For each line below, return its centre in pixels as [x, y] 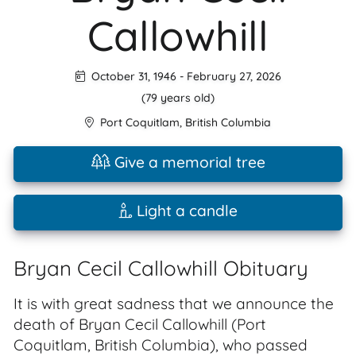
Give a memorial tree [188, 162]
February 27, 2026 [234, 76]
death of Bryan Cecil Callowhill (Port [140, 324]
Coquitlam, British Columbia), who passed [161, 345]
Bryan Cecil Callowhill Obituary [161, 268]
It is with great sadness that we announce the [174, 304]
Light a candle [185, 211]
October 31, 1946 [132, 76]
